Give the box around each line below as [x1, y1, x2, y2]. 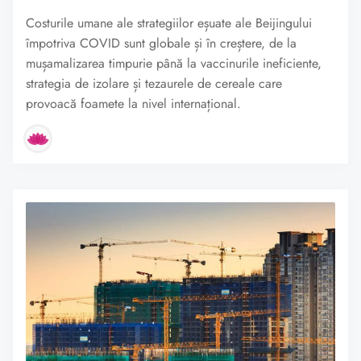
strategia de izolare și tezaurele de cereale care [26, 74, 282, 93]
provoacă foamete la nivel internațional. [26, 94, 241, 114]
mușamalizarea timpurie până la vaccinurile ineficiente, [26, 54, 322, 73]
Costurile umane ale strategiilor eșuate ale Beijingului [26, 14, 312, 33]
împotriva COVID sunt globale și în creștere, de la [26, 34, 297, 53]
